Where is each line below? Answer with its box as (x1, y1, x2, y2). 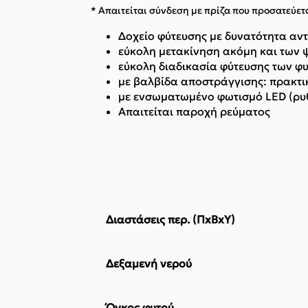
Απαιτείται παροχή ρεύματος (118, 104, 270, 119)
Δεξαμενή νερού (106, 256, 192, 271)
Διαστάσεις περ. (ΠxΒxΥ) (106, 212, 235, 227)
